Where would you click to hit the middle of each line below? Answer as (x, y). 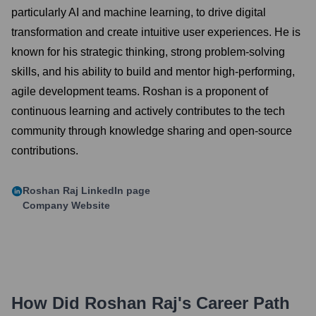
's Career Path (234, 303)
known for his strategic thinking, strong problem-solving (148, 52)
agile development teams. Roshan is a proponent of (140, 91)
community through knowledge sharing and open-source (152, 131)
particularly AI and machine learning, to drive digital (139, 12)
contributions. (45, 151)
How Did (48, 303)
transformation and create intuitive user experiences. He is (156, 32)
